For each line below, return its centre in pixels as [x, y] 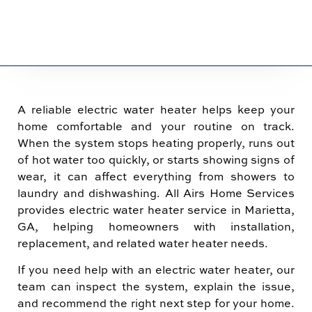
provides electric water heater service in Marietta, [156, 209]
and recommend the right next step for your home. [156, 303]
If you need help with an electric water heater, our [156, 269]
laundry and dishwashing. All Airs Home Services [156, 193]
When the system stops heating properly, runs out [156, 142]
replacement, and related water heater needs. [143, 243]
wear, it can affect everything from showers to [156, 176]
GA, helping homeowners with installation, [156, 226]
